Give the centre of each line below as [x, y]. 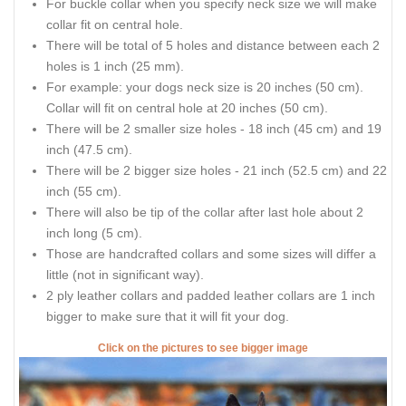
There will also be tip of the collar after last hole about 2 [205, 212]
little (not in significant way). [125, 274]
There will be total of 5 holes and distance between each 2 [213, 45]
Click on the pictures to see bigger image [203, 348]
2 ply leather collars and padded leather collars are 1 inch [211, 295]
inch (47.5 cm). [89, 149]
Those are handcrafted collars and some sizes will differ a [211, 253]
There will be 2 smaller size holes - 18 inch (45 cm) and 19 [214, 128]
